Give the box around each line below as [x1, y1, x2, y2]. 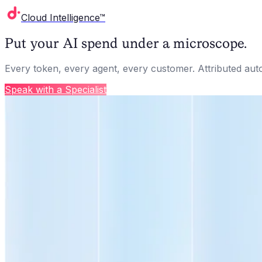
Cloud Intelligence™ [21, 12, 105, 23]
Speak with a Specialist [5, 83, 106, 95]
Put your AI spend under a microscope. [5, 35, 247, 51]
